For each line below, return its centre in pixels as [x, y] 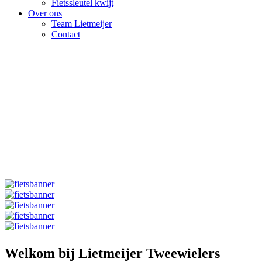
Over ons [45, 13]
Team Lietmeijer [82, 24]
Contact [66, 34]
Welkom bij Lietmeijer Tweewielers [112, 253]
